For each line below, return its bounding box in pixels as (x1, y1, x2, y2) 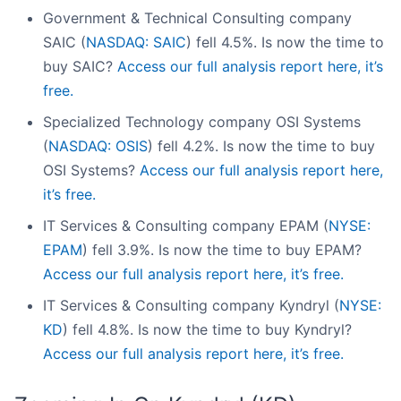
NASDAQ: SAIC (86, 33, 186, 52)
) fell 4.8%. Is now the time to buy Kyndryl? (63, 320, 352, 339)
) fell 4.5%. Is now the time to (186, 33, 384, 52)
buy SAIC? (43, 57, 117, 76)
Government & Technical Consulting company (43, 9, 352, 28)
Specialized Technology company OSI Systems (43, 113, 361, 132)
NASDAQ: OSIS (48, 137, 148, 156)
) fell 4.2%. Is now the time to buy (148, 137, 375, 156)
